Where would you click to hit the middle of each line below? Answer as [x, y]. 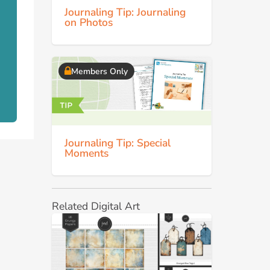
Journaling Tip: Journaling [125, 12]
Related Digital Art [96, 206]
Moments [86, 153]
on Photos [89, 22]
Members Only [99, 71]
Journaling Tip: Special [118, 143]
